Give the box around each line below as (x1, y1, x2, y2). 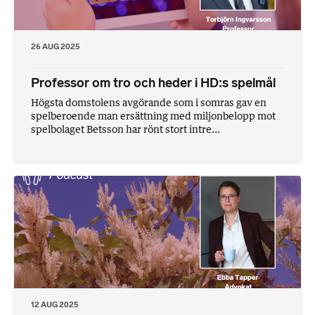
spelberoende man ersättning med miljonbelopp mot (31, 109, 276, 122)
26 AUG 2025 (31, 41, 79, 51)
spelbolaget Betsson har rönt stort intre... (31, 122, 220, 135)
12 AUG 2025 (31, 299, 78, 309)
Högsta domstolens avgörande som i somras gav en (31, 96, 266, 108)
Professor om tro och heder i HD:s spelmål (31, 75, 276, 91)
